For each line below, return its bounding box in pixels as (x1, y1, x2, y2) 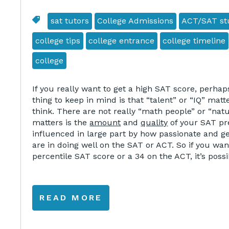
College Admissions (97, 16, 174, 26)
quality (141, 118, 168, 128)
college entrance (88, 36, 155, 46)
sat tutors (50, 16, 89, 26)
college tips (35, 36, 80, 46)
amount (89, 118, 121, 128)
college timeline (163, 36, 226, 46)
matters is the (32, 118, 90, 128)
